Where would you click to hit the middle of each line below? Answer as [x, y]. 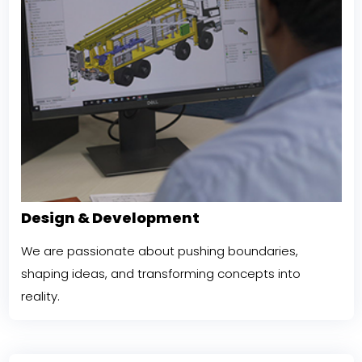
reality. [40, 297]
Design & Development [110, 218]
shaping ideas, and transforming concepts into [160, 274]
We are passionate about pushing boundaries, [159, 251]
